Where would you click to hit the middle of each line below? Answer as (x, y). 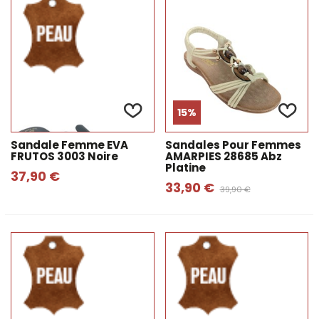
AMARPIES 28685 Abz (223, 156)
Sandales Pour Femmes (233, 145)
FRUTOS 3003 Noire (64, 156)
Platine (185, 168)
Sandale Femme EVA (69, 145)
